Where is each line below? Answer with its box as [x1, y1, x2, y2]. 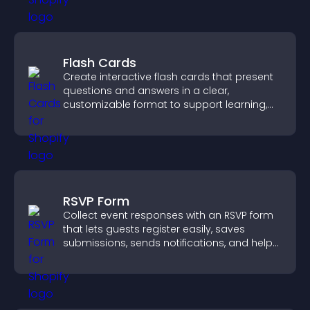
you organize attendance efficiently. [63, 250, 240, 264]
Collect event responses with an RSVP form [63, 208, 273, 222]
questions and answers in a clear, [63, 84, 229, 98]
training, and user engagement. [63, 111, 219, 125]
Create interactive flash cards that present [63, 70, 273, 84]
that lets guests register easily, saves [63, 222, 245, 236]
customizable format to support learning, [63, 98, 267, 111]
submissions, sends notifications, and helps [63, 236, 278, 250]
